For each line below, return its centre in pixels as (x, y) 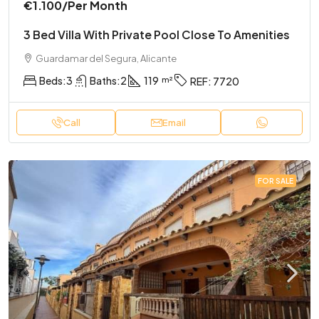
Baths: (105, 80)
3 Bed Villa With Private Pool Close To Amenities (157, 34)
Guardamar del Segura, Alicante (106, 58)
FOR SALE (276, 181)
